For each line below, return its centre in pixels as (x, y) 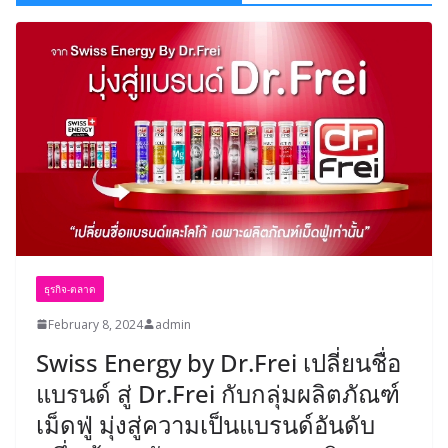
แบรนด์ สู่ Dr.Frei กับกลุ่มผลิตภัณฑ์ (218, 393)
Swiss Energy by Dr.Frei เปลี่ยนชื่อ (218, 362)
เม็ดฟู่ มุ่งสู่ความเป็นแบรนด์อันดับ (205, 424)
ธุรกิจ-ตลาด (70, 288)
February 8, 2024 (95, 324)
